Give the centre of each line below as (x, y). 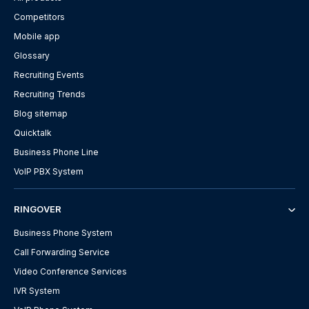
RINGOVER (38, 209)
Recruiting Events (49, 75)
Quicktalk (33, 133)
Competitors (39, 17)
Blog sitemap (41, 114)
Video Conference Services (70, 272)
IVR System (37, 291)
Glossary (32, 56)
